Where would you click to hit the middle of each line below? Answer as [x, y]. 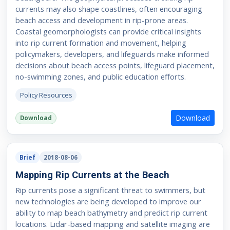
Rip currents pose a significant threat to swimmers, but [110, 190]
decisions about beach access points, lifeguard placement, [115, 65]
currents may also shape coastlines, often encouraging [109, 8]
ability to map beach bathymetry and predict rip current [111, 212]
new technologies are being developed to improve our [108, 201]
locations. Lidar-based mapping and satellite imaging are [112, 224]
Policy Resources [46, 95]
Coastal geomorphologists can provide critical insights [108, 31]
